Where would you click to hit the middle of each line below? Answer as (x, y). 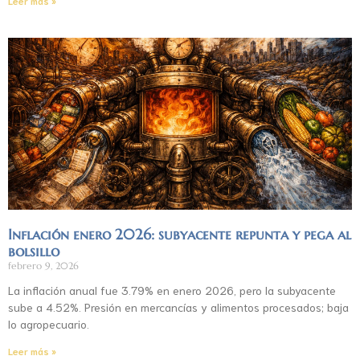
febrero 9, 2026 (43, 265)
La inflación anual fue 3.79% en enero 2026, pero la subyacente (172, 290)
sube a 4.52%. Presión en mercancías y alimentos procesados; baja (178, 307)
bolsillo (34, 251)
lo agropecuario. (49, 323)
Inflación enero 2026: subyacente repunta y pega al (180, 234)
